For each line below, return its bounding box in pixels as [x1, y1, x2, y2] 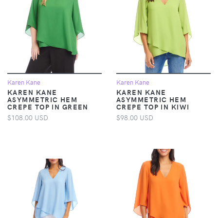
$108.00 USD [7, 112, 48, 122]
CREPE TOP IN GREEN [7, 101, 89, 111]
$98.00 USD [116, 112, 153, 122]
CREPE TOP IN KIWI [116, 101, 190, 111]
